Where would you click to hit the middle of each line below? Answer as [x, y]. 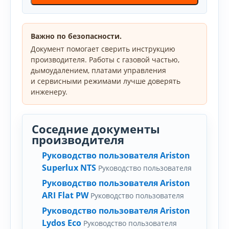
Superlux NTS [69, 168]
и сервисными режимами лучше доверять [106, 81]
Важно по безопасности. [76, 36]
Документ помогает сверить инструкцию [103, 49]
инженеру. [49, 92]
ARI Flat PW [65, 195]
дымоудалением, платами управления [98, 70]
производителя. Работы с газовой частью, [105, 60]
